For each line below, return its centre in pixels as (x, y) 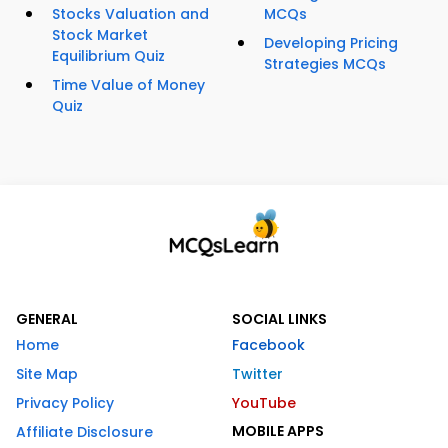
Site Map (47, 374)
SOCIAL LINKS (279, 319)
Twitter (257, 374)
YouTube (264, 403)
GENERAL (47, 319)
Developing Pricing (331, 43)
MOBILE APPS (278, 431)
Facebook (268, 345)
